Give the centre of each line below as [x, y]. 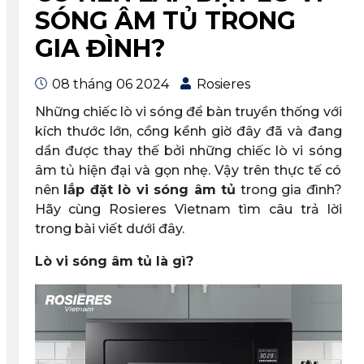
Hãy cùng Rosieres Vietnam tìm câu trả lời [188, 209]
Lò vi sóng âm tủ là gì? [114, 261]
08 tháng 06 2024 [108, 84]
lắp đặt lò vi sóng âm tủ [149, 190]
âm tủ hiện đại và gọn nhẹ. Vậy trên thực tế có [188, 170]
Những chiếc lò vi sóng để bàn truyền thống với [188, 112]
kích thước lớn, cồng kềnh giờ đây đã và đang [188, 131]
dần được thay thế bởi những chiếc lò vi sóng [188, 151]
